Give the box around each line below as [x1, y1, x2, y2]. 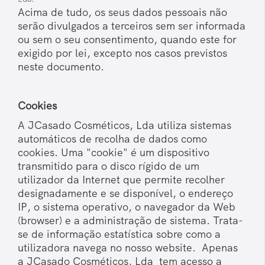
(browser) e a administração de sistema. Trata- [18, 214, 243, 228]
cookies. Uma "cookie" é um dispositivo [18, 146, 209, 160]
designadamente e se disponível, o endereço [18, 186, 233, 201]
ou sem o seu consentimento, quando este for [18, 33, 237, 47]
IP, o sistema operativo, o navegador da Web [18, 200, 235, 214]
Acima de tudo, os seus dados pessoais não [18, 5, 227, 20]
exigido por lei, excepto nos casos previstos [18, 46, 227, 60]
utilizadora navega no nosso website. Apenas [18, 241, 238, 255]
